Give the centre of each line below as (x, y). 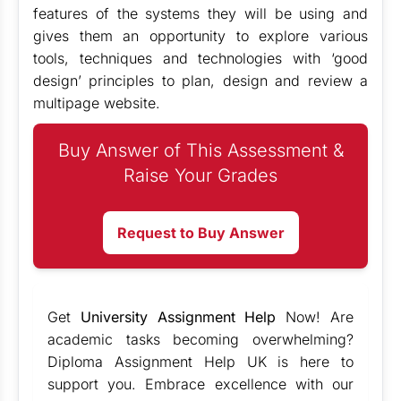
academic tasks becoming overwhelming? (200, 339)
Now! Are (315, 317)
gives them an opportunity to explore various (200, 36)
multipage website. (97, 103)
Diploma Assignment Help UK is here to (200, 362)
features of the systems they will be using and (200, 13)
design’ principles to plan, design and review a (200, 81)
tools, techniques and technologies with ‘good (200, 58)
